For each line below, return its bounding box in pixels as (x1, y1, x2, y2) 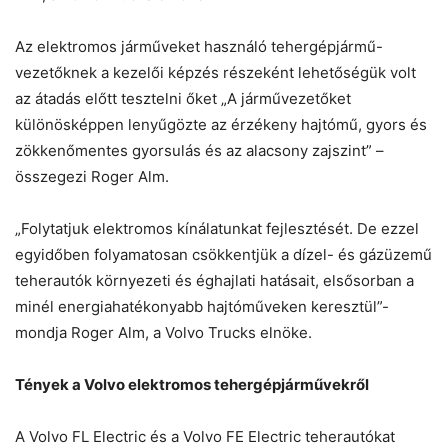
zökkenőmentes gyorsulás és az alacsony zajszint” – (15, 141, 384, 161)
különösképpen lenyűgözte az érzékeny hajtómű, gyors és (15, 115, 427, 135)
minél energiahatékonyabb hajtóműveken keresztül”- (15, 297, 389, 317)
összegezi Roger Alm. (15, 167, 169, 187)
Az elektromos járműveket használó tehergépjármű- (15, 37, 383, 57)
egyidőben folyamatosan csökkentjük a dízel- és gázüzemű (15, 245, 432, 265)
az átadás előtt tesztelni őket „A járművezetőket (15, 89, 351, 109)
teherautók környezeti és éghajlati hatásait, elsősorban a (15, 271, 414, 291)
